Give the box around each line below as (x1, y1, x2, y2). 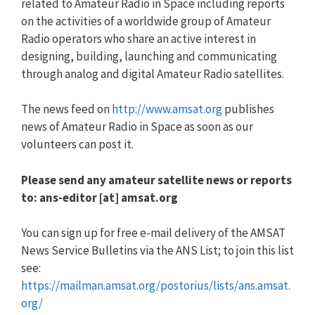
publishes (222, 101, 274, 117)
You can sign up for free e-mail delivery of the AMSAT (21, 225, 285, 240)
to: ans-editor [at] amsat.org (21, 189, 178, 205)
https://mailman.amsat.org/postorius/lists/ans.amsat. (21, 278, 290, 293)
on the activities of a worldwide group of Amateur (21, 13, 271, 29)
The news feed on (21, 101, 112, 117)
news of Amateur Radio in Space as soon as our (21, 119, 253, 134)
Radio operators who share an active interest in (21, 30, 256, 46)
